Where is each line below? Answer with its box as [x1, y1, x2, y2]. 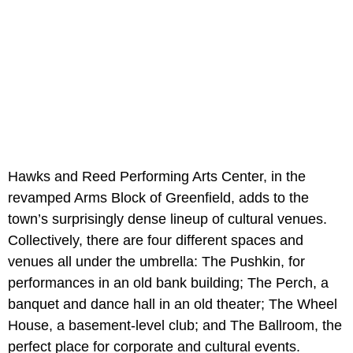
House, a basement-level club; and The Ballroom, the [8, 317, 342, 333]
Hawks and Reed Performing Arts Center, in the [8, 168, 306, 184]
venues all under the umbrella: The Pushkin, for [8, 253, 305, 269]
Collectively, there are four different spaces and [8, 232, 303, 248]
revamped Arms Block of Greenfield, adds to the [8, 189, 309, 206]
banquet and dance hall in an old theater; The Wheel [8, 295, 337, 312]
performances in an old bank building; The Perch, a [8, 274, 329, 291]
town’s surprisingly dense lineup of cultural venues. [8, 210, 327, 227]
